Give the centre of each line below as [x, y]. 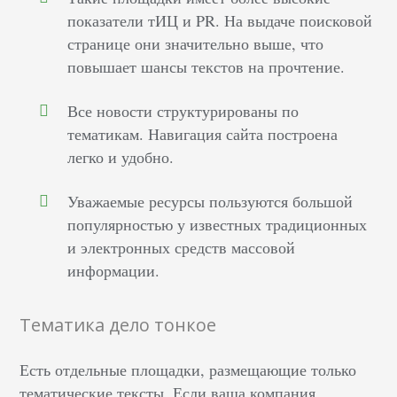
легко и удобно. [121, 157]
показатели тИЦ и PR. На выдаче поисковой [220, 21]
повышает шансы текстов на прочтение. [206, 67]
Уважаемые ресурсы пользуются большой [210, 202]
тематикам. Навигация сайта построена [203, 134]
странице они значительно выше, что [196, 44]
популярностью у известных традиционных [218, 225]
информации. [114, 271]
